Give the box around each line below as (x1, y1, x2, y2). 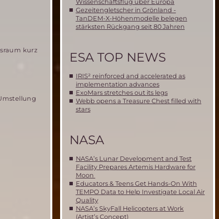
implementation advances (75, 81, 159, 88)
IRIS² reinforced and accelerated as (75, 72, 185, 80)
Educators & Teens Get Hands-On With (75, 180, 197, 188)
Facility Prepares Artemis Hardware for (75, 163, 196, 171)
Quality (75, 197, 98, 204)
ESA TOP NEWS (69, 50, 166, 65)
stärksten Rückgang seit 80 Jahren (75, 22, 185, 30)
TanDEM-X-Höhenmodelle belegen (75, 14, 187, 22)
